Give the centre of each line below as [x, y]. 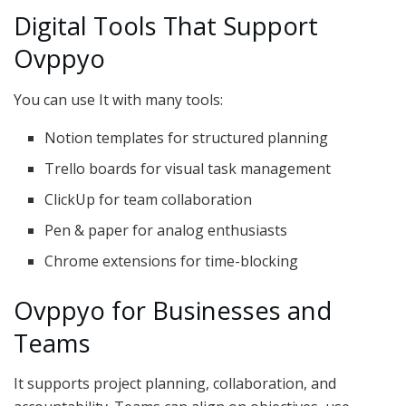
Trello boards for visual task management [188, 168]
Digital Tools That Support [166, 25]
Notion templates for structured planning [187, 137]
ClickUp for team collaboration [149, 199]
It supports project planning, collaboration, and [175, 384]
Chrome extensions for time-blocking [172, 261]
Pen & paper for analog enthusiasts [166, 230]
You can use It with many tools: [118, 99]
